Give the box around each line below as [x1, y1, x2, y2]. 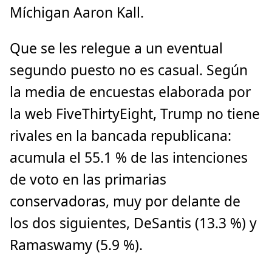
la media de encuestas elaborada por [10, 82, 251, 101]
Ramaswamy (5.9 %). [10, 235, 143, 254]
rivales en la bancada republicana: [10, 126, 231, 145]
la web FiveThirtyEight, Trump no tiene [10, 104, 260, 123]
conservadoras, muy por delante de [10, 191, 240, 211]
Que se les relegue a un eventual [10, 38, 223, 58]
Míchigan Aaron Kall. [10, 2, 144, 22]
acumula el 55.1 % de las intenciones [10, 148, 248, 167]
